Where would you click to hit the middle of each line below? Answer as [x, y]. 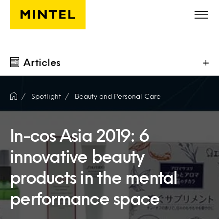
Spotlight [46, 96]
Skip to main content [49, 13]
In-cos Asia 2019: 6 [79, 135]
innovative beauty [77, 156]
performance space [85, 198]
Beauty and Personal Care [118, 96]
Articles [42, 62]
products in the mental [94, 177]
